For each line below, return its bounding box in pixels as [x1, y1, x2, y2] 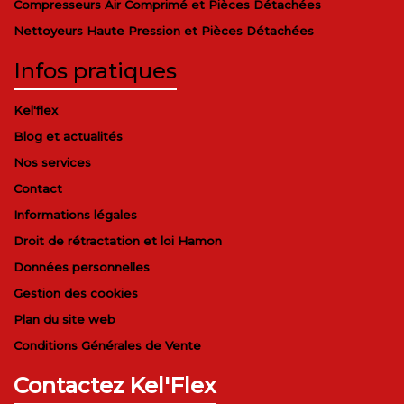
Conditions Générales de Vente [14, 337, 201, 353]
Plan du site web [14, 311, 115, 326]
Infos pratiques [14, 57, 177, 84]
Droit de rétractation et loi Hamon [14, 233, 222, 248]
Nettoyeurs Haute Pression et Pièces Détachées [14, 23, 314, 38]
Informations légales [14, 207, 137, 222]
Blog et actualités [14, 128, 123, 143]
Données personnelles [14, 259, 150, 274]
